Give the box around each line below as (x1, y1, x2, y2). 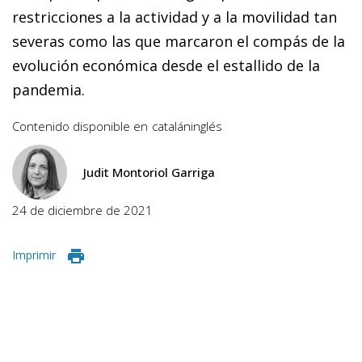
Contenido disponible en (12, 117, 148, 134)
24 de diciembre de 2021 (12, 201, 153, 218)
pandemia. (12, 79, 85, 99)
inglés (191, 117, 222, 134)
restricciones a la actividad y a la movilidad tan (12, 6, 337, 27)
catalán (152, 117, 191, 134)
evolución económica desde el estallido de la (12, 55, 320, 75)
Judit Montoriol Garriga (83, 163, 215, 180)
